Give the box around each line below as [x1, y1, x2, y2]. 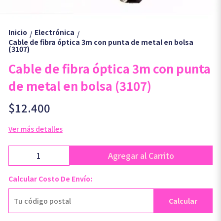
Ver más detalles [8, 124, 63, 134]
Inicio [8, 27, 27, 37]
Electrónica [34, 27, 74, 37]
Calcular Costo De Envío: [8, 174, 92, 184]
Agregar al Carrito [108, 149, 175, 161]
